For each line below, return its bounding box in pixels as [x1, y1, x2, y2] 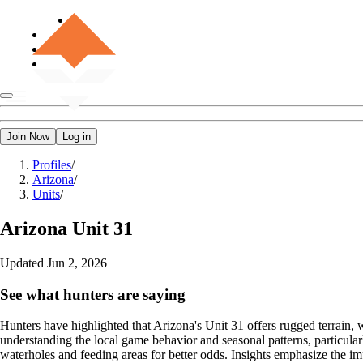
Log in [62, 130, 91, 143]
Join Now [6, 130, 49, 143]
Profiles [32, 158, 71, 172]
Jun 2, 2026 [47, 255, 107, 270]
